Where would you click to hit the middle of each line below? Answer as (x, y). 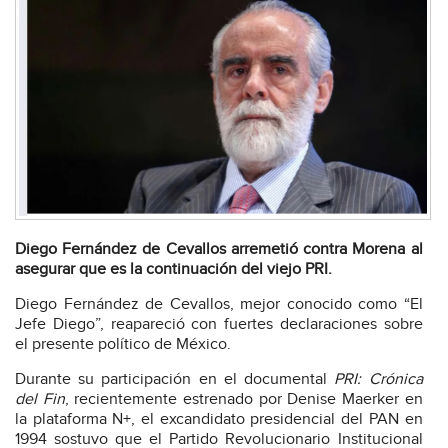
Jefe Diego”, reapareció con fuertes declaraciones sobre (219, 324)
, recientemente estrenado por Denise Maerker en (243, 399)
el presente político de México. (123, 344)
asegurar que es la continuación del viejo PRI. (173, 269)
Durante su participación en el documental (175, 379)
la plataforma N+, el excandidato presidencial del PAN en (219, 419)
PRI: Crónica (378, 379)
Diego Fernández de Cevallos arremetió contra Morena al (219, 249)
